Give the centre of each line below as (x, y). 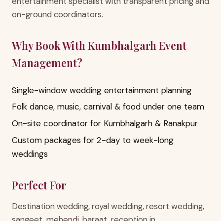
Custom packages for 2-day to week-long (93, 140)
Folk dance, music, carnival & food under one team (108, 107)
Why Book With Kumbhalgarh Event (99, 45)
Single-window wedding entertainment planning (102, 90)
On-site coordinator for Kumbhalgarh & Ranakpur (105, 123)
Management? (47, 62)
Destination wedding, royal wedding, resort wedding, (108, 206)
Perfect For (39, 185)
